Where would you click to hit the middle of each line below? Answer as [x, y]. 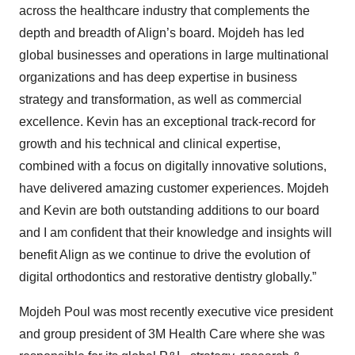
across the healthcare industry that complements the [164, 11]
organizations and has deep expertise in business [158, 77]
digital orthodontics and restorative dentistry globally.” [168, 277]
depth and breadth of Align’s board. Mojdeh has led [162, 33]
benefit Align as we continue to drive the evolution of [164, 255]
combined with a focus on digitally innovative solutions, [173, 166]
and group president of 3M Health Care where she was [172, 334]
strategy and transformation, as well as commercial [160, 99]
